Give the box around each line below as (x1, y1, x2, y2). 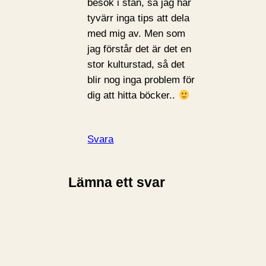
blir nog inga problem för (87, 74, 195, 86)
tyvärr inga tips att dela (87, 12, 190, 24)
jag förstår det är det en (87, 43, 192, 55)
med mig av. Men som (87, 28, 186, 40)
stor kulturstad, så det (87, 59, 185, 71)
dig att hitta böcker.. (87, 90, 179, 102)
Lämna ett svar (68, 174, 166, 190)
